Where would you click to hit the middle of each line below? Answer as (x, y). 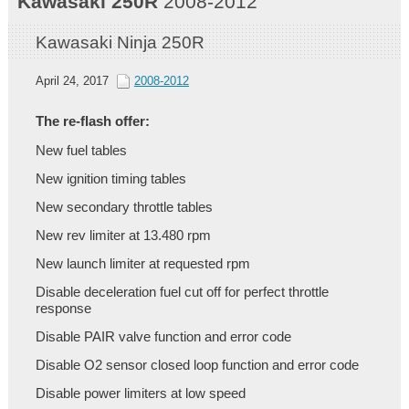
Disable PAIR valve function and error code (163, 337)
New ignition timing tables (110, 179)
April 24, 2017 (73, 81)
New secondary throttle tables (124, 208)
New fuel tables (81, 151)
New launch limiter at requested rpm (142, 264)
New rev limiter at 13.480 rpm (123, 236)
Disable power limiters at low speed (140, 394)
